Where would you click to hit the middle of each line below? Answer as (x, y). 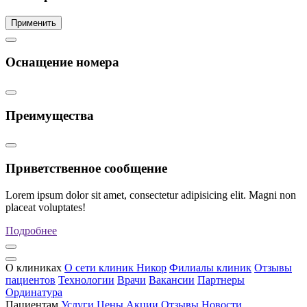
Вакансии (172, 280)
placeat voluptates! (46, 207)
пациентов (30, 280)
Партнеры (221, 280)
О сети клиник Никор (115, 267)
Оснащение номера (62, 62)
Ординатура (34, 292)
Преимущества (50, 115)
